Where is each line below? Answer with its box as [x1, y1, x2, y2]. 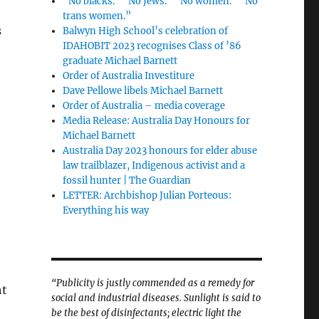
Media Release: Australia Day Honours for [63, 114, 251, 127]
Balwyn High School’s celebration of [63, 24, 229, 37]
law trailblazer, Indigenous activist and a [63, 159, 246, 172]
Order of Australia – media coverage [63, 99, 226, 112]
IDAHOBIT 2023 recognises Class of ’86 [63, 39, 242, 52]
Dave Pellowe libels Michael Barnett [63, 84, 224, 97]
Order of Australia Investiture [63, 69, 195, 82]
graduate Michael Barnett [63, 54, 178, 67]
